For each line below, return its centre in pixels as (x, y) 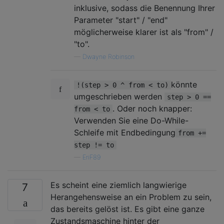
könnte (184, 84)
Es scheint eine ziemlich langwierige (118, 185)
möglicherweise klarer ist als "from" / (144, 32)
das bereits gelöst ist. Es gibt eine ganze (127, 209)
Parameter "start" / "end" (121, 20)
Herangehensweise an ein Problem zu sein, (131, 197)
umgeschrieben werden (119, 96)
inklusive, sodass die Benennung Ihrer (144, 8)
